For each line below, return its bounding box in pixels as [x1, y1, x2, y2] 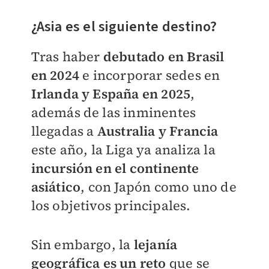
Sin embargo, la [31, 235, 131, 253]
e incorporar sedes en [79, 65, 220, 84]
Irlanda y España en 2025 [31, 84, 191, 103]
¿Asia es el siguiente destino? [31, 16, 217, 37]
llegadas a [31, 121, 97, 140]
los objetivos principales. [31, 196, 191, 214]
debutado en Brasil [103, 47, 225, 65]
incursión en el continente [31, 159, 199, 177]
